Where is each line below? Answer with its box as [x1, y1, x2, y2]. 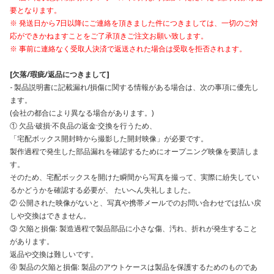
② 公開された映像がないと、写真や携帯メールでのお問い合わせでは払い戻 [10, 198, 261, 208]
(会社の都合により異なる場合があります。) [10, 108, 154, 118]
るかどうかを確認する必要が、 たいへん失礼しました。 [10, 185, 195, 195]
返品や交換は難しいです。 [10, 249, 98, 259]
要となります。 [10, 5, 61, 15]
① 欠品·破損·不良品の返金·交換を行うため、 [10, 120, 157, 131]
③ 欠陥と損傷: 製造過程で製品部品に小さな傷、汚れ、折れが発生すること [10, 223, 257, 234]
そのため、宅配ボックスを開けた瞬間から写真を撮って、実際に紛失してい [10, 172, 259, 182]
